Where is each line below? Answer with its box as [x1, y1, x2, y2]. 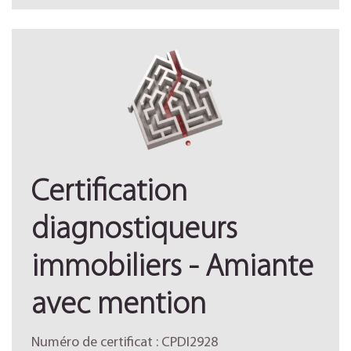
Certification [31, 177, 187, 208]
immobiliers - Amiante [31, 252, 313, 284]
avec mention [31, 290, 206, 321]
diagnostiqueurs [31, 215, 237, 246]
